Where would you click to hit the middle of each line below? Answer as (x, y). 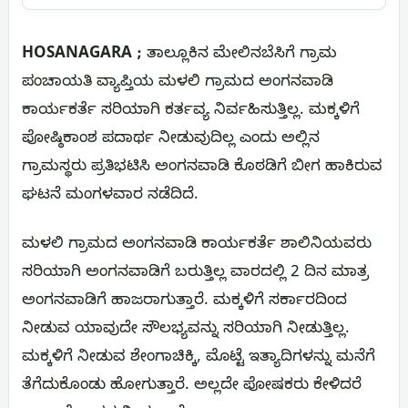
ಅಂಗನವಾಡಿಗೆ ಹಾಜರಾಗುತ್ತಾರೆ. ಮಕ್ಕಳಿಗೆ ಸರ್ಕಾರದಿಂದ (184, 301)
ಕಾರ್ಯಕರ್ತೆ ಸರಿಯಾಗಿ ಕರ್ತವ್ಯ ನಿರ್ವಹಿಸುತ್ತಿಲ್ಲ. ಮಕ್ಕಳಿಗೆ (191, 111)
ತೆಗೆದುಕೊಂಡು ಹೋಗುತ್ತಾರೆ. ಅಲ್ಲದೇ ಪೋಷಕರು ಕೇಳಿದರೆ (192, 386)
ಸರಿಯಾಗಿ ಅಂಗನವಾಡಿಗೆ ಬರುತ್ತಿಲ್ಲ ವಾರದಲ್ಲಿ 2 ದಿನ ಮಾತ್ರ (195, 273)
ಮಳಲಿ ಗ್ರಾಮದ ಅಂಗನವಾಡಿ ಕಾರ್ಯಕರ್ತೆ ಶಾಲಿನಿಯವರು (197, 245)
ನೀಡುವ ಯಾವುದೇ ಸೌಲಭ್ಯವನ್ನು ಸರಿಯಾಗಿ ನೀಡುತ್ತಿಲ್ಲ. (186, 330)
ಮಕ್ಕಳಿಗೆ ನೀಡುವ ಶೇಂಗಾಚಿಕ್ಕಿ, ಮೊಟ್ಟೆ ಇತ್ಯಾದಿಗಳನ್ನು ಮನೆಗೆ (199, 358)
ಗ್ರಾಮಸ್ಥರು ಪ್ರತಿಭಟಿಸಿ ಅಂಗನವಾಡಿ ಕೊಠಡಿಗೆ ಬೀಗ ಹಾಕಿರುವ (202, 168)
